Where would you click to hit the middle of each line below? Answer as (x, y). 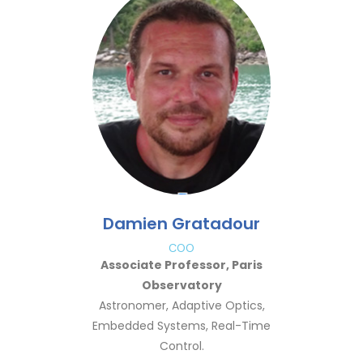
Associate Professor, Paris (181, 265)
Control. (181, 346)
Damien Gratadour (181, 224)
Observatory (181, 285)
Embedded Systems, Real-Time (181, 326)
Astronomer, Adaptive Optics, (181, 305)
